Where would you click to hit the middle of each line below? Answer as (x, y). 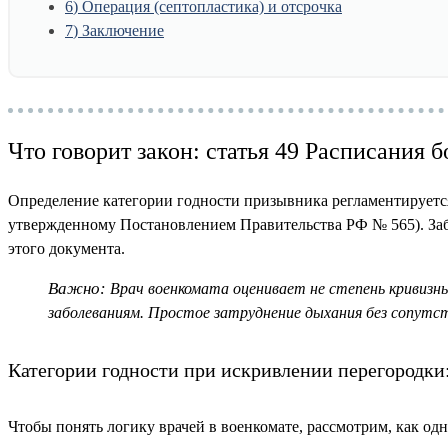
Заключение (121, 31)
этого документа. (66, 249)
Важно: (77, 289)
